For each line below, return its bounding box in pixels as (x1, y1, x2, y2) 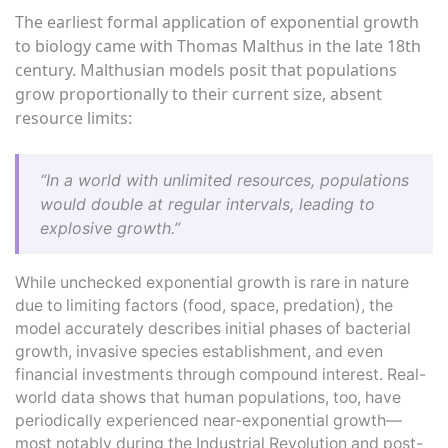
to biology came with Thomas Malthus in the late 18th (15, 34, 421, 57)
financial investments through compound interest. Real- (15, 365, 426, 385)
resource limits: (15, 106, 132, 129)
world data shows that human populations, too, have (15, 388, 401, 408)
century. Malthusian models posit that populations (15, 58, 397, 81)
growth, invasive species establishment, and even (15, 342, 383, 362)
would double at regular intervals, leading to (40, 193, 375, 214)
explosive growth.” (40, 217, 180, 238)
